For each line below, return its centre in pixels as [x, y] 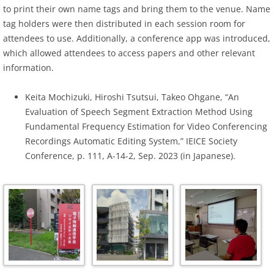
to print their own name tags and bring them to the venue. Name [137, 9]
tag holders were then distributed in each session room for [124, 23]
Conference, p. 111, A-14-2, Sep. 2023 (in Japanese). [130, 155]
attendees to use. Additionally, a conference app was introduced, [137, 38]
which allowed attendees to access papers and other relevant [129, 53]
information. [28, 67]
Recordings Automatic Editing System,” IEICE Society [131, 141]
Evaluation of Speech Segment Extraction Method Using [139, 111]
